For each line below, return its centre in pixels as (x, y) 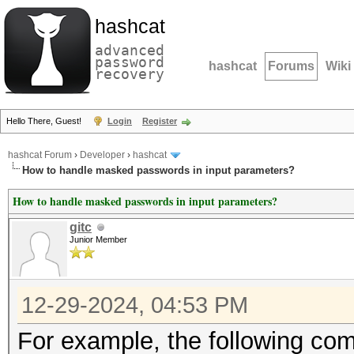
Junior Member (98, 239)
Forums (291, 66)
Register (160, 121)
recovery (130, 74)
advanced (130, 50)
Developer (102, 155)
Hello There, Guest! (45, 121)
